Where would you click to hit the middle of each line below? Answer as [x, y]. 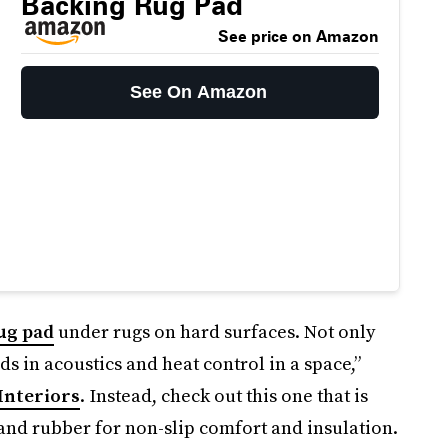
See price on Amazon [298, 36]
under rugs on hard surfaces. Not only [214, 332]
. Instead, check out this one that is [223, 396]
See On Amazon [199, 92]
